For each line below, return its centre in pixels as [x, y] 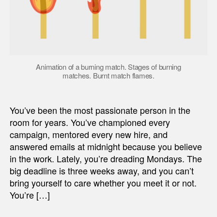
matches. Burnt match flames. [108, 76]
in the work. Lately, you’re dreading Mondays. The [106, 159]
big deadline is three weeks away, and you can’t [102, 171]
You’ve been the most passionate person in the [100, 110]
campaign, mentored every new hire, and [89, 134]
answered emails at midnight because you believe [106, 147]
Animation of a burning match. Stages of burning [108, 67]
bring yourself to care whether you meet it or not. [103, 183]
